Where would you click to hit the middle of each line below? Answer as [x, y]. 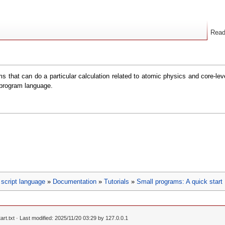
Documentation [75, 181]
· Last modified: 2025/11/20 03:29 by [60, 218]
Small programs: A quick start [180, 181]
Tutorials [117, 181]
